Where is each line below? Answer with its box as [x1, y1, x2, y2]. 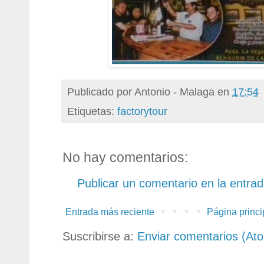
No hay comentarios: [62, 149, 188, 165]
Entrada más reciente [65, 206, 154, 217]
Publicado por [67, 85, 134, 98]
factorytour [117, 104, 167, 117]
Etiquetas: [67, 104, 117, 117]
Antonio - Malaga [134, 85, 214, 98]
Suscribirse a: [62, 229, 137, 243]
